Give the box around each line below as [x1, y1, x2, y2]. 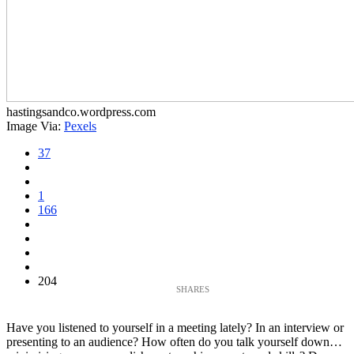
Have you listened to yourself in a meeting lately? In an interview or [6, 320, 344, 334]
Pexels [64, 119, 96, 133]
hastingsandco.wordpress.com [6, 104, 156, 119]
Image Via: [6, 119, 64, 133]
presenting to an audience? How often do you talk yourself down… [6, 334, 342, 348]
